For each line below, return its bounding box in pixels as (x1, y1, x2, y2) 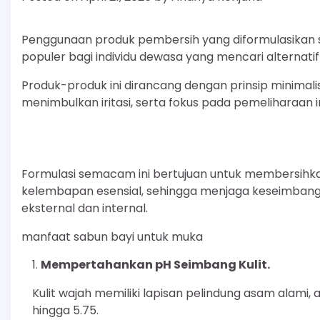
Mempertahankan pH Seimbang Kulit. (41, 256, 270, 273)
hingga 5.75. (32, 301, 99, 319)
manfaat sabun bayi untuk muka (21, 228, 203, 245)
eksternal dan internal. (21, 199, 148, 216)
